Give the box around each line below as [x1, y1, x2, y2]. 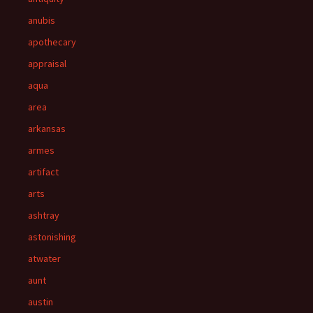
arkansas [28, 122, 66, 135]
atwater [28, 252, 61, 265]
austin [28, 296, 53, 308]
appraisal [28, 57, 66, 70]
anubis [28, 14, 55, 27]
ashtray [28, 209, 59, 221]
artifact [28, 166, 59, 178]
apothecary [28, 36, 76, 48]
